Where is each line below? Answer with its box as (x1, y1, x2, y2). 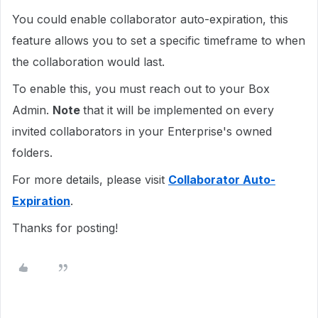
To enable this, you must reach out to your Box (12, 82, 270, 96)
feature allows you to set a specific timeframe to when (12, 33, 305, 48)
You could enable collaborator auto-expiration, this (12, 12, 288, 26)
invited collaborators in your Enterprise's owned (12, 124, 272, 138)
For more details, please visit (12, 172, 168, 187)
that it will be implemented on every (83, 103, 274, 117)
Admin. (12, 103, 53, 117)
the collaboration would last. (12, 55, 168, 69)
